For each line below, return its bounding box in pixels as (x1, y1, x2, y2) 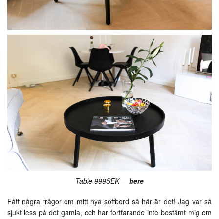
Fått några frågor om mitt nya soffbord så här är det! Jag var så (7, 197, 212, 207)
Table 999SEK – (75, 176, 129, 186)
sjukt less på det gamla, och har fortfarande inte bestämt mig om (7, 207, 212, 218)
